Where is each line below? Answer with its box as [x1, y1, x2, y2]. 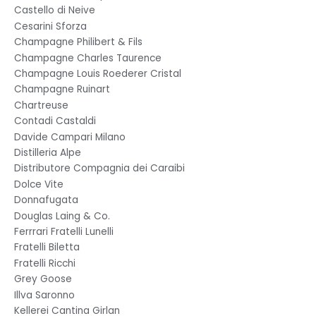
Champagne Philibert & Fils [14, 35, 142, 49]
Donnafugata [14, 193, 78, 207]
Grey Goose [14, 272, 72, 286]
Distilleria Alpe [14, 145, 81, 159]
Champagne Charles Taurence [14, 51, 162, 65]
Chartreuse [14, 98, 68, 112]
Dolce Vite [14, 177, 63, 191]
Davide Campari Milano [14, 130, 126, 144]
